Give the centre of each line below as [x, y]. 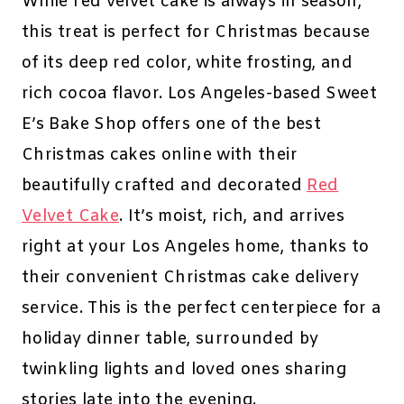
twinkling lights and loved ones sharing [184, 370]
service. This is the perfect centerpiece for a [202, 309]
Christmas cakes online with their [160, 156]
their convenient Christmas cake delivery [191, 278]
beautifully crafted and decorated [165, 186]
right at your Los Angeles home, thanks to [196, 248]
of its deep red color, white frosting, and [188, 64]
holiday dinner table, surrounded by [170, 340]
